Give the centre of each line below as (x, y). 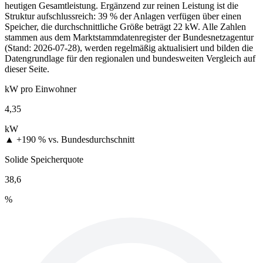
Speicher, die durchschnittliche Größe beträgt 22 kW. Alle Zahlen (125, 26)
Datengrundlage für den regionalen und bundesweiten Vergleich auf (130, 58)
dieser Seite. (27, 69)
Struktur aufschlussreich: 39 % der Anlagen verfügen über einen (123, 16)
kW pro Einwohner (41, 89)
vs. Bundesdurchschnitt (91, 139)
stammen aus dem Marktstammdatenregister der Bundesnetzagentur (129, 37)
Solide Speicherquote (44, 159)
